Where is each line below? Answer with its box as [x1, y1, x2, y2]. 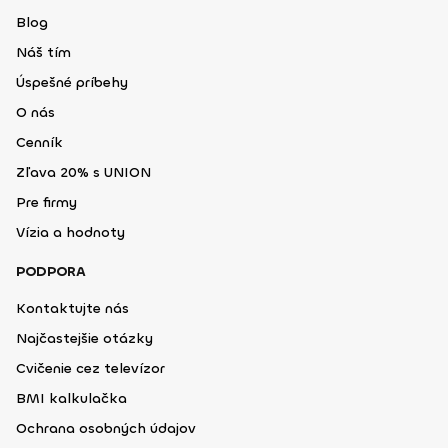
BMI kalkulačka [16, 389, 127, 409]
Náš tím [16, 43, 71, 63]
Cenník [16, 133, 63, 153]
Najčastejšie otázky [16, 329, 153, 349]
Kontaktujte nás [16, 299, 129, 319]
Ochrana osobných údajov [16, 419, 196, 439]
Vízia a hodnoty [16, 223, 125, 243]
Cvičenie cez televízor [16, 359, 165, 379]
